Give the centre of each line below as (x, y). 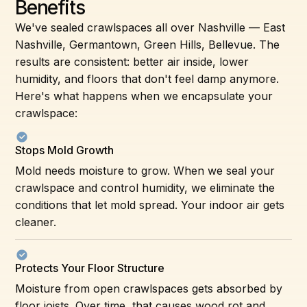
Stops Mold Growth (65, 150)
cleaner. (36, 222)
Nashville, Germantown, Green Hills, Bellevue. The (148, 44)
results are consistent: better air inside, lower (132, 61)
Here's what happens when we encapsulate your (144, 96)
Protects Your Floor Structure (90, 268)
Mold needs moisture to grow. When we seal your (145, 170)
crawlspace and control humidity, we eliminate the (145, 187)
